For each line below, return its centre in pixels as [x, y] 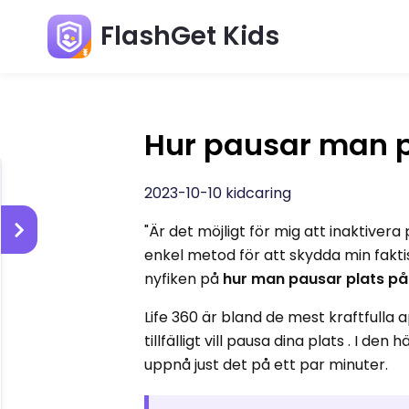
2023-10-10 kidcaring [218, 193]
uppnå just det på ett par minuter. [267, 365]
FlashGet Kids [190, 36]
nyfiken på [184, 279]
